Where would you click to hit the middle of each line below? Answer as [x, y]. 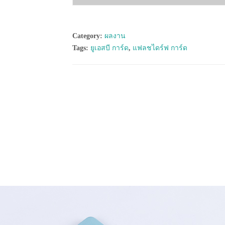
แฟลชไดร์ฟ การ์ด [160, 48]
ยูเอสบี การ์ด [109, 48]
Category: [88, 36]
